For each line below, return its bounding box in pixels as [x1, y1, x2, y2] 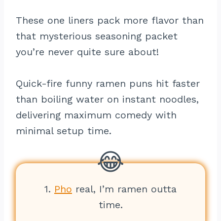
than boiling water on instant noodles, [16, 93, 199, 105]
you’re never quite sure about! [16, 46, 159, 58]
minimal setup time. [16, 125, 111, 137]
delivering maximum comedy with [16, 109, 177, 121]
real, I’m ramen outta [72, 183, 177, 195]
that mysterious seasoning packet [16, 30, 178, 42]
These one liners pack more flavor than [16, 14, 204, 26]
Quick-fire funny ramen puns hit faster [16, 77, 200, 89]
